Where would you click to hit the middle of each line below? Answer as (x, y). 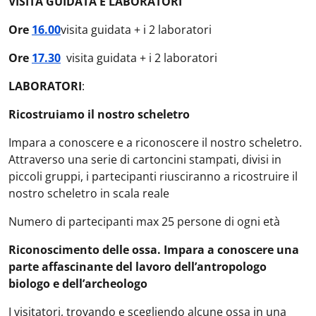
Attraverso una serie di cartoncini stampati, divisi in (145, 159)
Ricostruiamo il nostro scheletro (99, 114)
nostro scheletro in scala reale (89, 193)
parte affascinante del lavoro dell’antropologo (138, 267)
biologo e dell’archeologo (78, 284)
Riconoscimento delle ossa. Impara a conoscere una (154, 250)
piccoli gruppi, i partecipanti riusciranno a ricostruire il (153, 176)
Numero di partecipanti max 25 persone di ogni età (144, 221)
